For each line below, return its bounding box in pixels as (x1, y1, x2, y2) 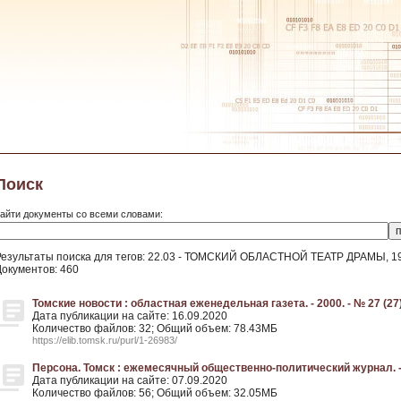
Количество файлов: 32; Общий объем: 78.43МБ (32, 322, 277, 335)
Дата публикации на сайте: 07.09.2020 (32, 374, 227, 387)
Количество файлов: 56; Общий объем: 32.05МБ (32, 387, 277, 399)
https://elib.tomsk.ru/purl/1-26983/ (32, 335, 177, 346)
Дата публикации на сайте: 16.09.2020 (32, 310, 227, 322)
